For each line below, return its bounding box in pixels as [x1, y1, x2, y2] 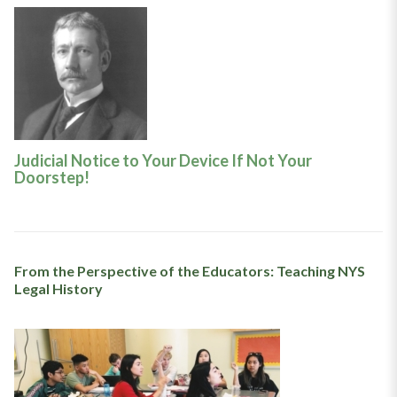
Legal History [13, 280, 103, 298]
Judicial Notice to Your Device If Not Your [13, 151, 312, 171]
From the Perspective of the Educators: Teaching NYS [13, 262, 365, 280]
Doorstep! [13, 167, 90, 188]
